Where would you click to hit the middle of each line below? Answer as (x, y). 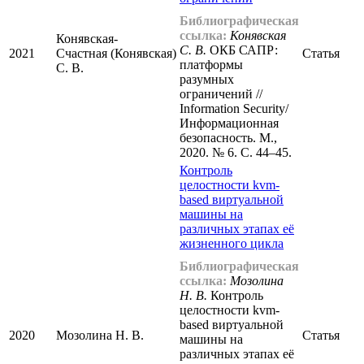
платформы (211, 65)
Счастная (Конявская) (116, 54)
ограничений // (221, 94)
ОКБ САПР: (242, 50)
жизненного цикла (232, 244)
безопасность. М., (228, 138)
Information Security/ (234, 109)
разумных (207, 80)
